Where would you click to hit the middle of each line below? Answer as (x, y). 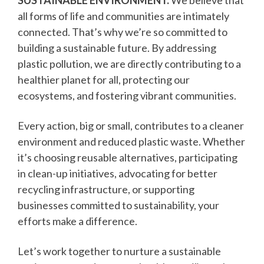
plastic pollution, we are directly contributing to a (129, 64)
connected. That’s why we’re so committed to (123, 32)
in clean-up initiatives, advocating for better (118, 173)
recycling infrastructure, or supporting (106, 189)
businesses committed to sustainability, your (118, 205)
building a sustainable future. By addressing (117, 48)
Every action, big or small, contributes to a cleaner (131, 126)
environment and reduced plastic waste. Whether (131, 141)
